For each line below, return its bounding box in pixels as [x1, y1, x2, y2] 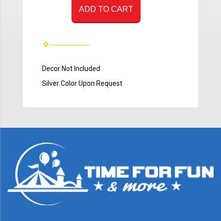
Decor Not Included [42, 65, 100, 73]
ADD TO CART [79, 5, 133, 14]
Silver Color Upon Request [42, 79, 122, 88]
